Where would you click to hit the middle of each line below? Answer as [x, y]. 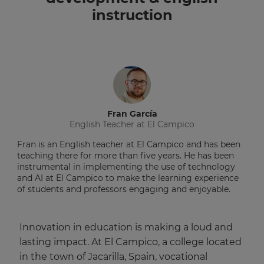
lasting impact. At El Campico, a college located [131, 242]
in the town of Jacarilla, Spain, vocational [113, 257]
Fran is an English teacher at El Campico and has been [129, 144]
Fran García [132, 114]
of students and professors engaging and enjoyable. [124, 189]
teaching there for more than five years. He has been [126, 156]
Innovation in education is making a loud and [126, 227]
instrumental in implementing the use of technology [126, 167]
